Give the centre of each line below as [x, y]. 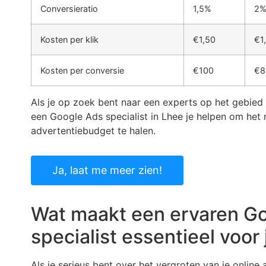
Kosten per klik [69, 39]
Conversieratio [69, 8]
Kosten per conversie [82, 70]
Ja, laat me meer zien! [107, 170]
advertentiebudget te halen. [93, 130]
